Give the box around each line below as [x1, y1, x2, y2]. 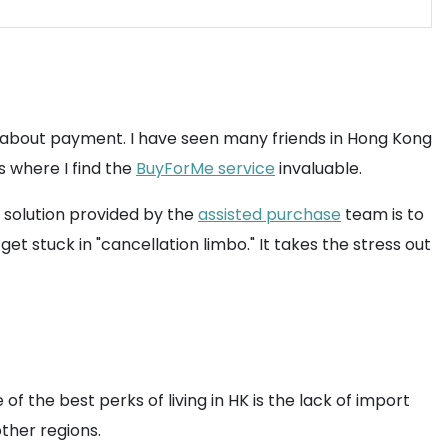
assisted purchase [198, 203, 341, 226]
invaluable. [275, 157, 362, 180]
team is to [341, 203, 424, 226]
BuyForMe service [136, 157, 275, 180]
